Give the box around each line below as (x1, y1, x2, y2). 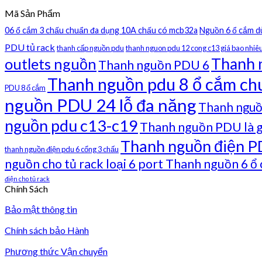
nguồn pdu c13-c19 (5, 116, 138, 136)
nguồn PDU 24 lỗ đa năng (5, 95, 196, 116)
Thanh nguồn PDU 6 (98, 57, 209, 73)
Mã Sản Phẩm (5, 8, 60, 19)
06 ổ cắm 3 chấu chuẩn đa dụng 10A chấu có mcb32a (5, 25, 198, 36)
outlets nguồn (5, 55, 96, 73)
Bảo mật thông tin (5, 204, 77, 215)
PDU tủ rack (5, 42, 55, 53)
